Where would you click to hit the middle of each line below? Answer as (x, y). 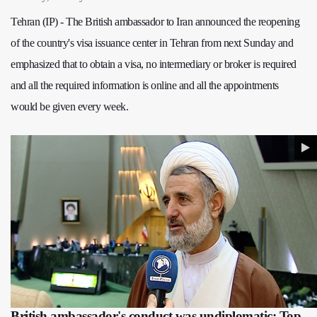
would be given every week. (69, 106)
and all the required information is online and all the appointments (145, 85)
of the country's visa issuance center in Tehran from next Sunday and (152, 43)
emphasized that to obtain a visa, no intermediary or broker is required (154, 64)
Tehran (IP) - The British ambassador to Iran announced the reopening (155, 22)
